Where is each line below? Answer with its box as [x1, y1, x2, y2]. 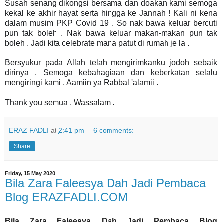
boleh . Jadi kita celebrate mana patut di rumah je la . [5, 38, 191, 47]
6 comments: [93, 126, 134, 134]
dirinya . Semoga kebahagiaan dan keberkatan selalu [5, 68, 217, 77]
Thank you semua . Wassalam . [5, 98, 114, 107]
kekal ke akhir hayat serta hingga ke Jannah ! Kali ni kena [5, 8, 217, 17]
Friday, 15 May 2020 [5, 170, 55, 176]
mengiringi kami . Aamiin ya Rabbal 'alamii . [5, 78, 158, 87]
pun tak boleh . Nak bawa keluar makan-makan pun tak [5, 28, 217, 37]
